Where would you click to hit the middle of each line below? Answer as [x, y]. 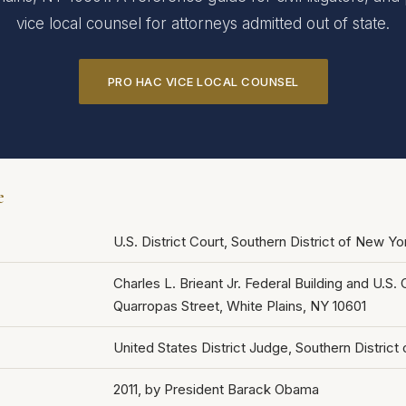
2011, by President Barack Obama [216, 389]
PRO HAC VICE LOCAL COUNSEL [203, 82]
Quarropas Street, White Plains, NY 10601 [240, 306]
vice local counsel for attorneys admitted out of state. [203, 24]
